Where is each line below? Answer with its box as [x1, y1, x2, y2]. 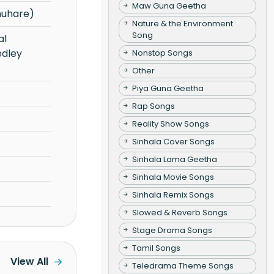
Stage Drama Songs [131, 224, 212, 236]
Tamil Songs [131, 242, 180, 254]
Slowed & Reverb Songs [131, 206, 228, 218]
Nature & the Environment [131, 17, 233, 29]
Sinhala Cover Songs [131, 135, 215, 147]
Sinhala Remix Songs [131, 188, 214, 201]
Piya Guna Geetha [131, 82, 204, 94]
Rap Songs [131, 100, 175, 112]
